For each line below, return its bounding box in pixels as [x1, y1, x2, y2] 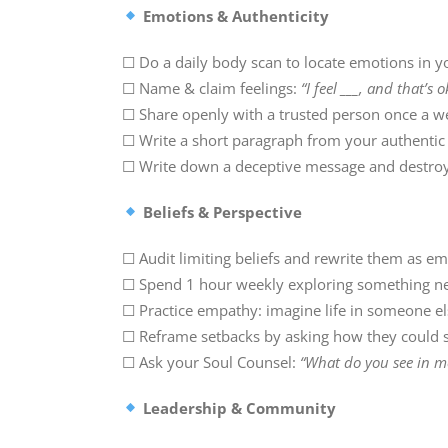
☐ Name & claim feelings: [122, 77, 301, 98]
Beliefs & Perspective [139, 201, 303, 222]
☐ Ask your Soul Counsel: [122, 351, 300, 372]
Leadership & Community [139, 397, 337, 418]
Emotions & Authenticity [139, 5, 330, 26]
